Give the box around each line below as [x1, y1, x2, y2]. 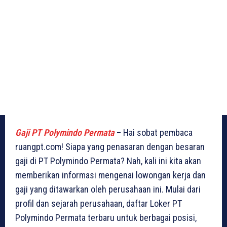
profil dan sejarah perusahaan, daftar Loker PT [15, 198, 182, 209]
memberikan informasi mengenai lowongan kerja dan [15, 169, 206, 180]
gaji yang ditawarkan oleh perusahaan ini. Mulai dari [15, 183, 201, 195]
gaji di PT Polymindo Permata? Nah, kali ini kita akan [15, 155, 201, 166]
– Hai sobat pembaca [115, 127, 193, 138]
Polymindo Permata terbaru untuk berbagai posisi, [15, 212, 197, 223]
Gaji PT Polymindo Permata [15, 127, 115, 138]
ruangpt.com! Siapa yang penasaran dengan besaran [15, 141, 205, 152]
